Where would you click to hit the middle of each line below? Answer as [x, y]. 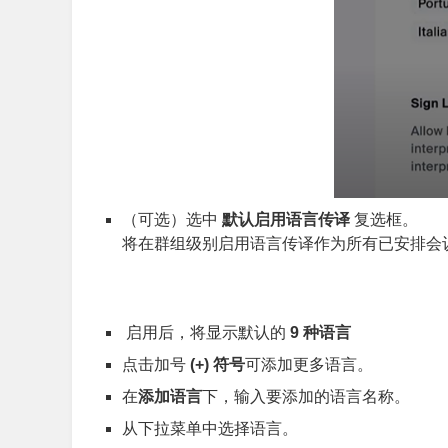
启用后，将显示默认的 [206, 333]
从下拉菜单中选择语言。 [210, 429]
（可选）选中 [172, 220]
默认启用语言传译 [286, 220]
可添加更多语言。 [309, 365]
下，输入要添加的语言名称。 [306, 397]
